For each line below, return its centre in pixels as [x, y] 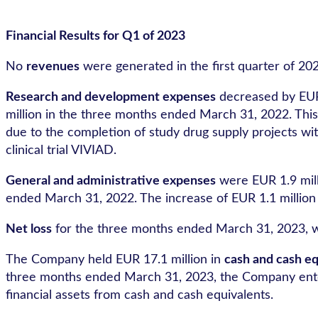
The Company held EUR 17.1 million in [115, 260]
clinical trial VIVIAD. [61, 151]
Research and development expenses [111, 98]
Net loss [29, 230]
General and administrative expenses [111, 181]
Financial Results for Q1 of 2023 [95, 37]
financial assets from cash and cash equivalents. [139, 296]
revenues [53, 67]
